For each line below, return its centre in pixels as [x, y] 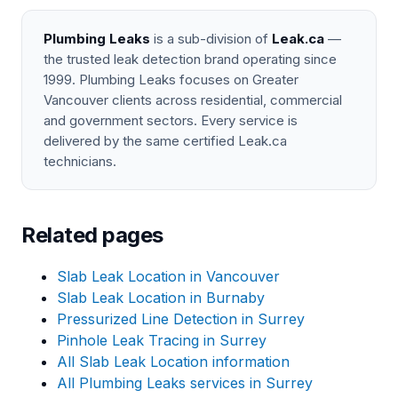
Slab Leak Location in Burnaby [161, 298]
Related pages [92, 235]
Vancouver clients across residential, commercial [193, 100]
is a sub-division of [211, 39]
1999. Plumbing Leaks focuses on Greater [171, 80]
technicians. [80, 161]
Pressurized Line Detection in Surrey [181, 319]
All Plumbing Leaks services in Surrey [185, 383]
